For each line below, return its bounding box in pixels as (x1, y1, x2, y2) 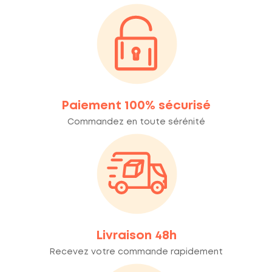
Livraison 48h (95, 230, 177, 242)
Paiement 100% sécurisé (61, 100, 211, 112)
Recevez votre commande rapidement (49, 248, 223, 256)
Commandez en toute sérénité (67, 118, 205, 126)
